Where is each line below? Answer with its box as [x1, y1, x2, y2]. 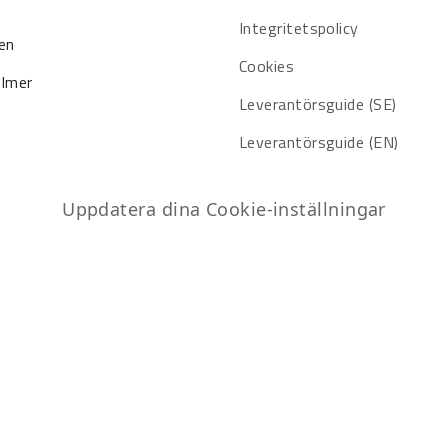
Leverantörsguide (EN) [239, 129, 399, 154]
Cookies [239, 53, 295, 78]
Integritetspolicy [239, 15, 359, 40]
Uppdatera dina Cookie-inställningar [62, 196, 386, 221]
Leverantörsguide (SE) [239, 91, 397, 116]
